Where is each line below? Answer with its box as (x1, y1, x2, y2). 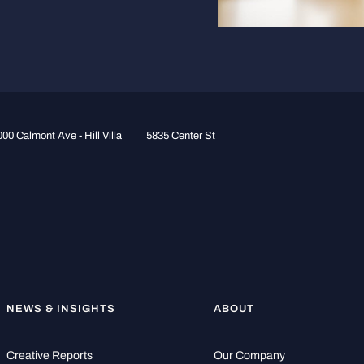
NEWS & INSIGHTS (6, 301, 116, 314)
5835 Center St (145, 129, 215, 141)
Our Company (214, 349, 286, 362)
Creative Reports (6, 349, 93, 362)
